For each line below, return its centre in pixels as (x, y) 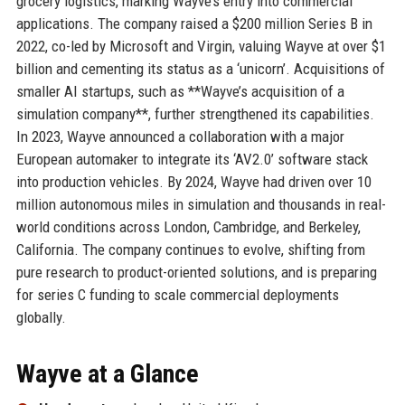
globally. (41, 317)
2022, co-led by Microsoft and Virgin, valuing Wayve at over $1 (201, 46)
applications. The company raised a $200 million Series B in (194, 23)
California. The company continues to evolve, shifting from (190, 249)
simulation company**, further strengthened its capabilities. (195, 113)
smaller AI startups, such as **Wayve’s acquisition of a (180, 91)
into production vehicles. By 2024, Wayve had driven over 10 (193, 181)
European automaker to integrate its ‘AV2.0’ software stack (192, 159)
